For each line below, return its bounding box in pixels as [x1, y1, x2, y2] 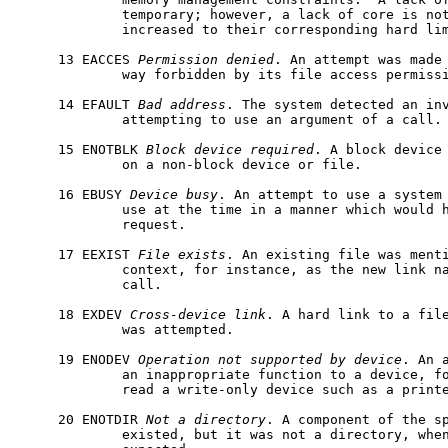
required [250, 141, 314, 157]
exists [178, 246, 226, 262]
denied [226, 51, 274, 67]
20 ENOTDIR [18, 411, 146, 427]
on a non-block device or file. [18, 156, 362, 172]
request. [18, 216, 186, 232]
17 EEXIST [18, 246, 138, 262]
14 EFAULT [18, 96, 138, 112]
